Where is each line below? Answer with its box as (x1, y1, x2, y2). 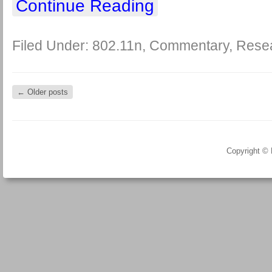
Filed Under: (12, 38, 92, 53)
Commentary (149, 38, 229, 53)
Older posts (25, 87, 68, 97)
